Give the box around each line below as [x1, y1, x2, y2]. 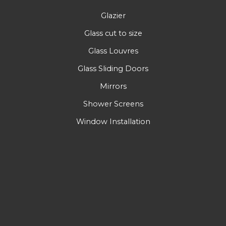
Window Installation [76, 117, 150, 126]
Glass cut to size [84, 28, 142, 38]
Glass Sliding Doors [78, 64, 148, 73]
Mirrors [99, 81, 127, 91]
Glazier [100, 11, 126, 20]
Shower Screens [83, 99, 143, 108]
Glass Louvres [88, 46, 138, 55]
